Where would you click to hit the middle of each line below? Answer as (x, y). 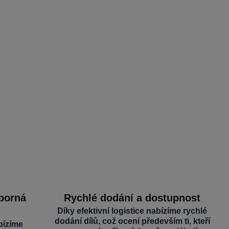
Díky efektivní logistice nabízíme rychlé (132, 211)
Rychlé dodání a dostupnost (132, 198)
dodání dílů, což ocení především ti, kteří (132, 221)
